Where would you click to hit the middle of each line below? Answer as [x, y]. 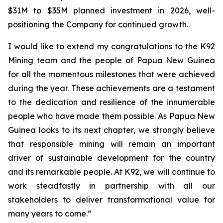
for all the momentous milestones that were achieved [111, 74]
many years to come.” [50, 214]
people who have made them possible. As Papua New [111, 116]
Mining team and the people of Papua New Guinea [111, 60]
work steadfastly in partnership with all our [111, 186]
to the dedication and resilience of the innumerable [111, 102]
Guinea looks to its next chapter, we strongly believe [111, 130]
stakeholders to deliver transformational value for [111, 200]
